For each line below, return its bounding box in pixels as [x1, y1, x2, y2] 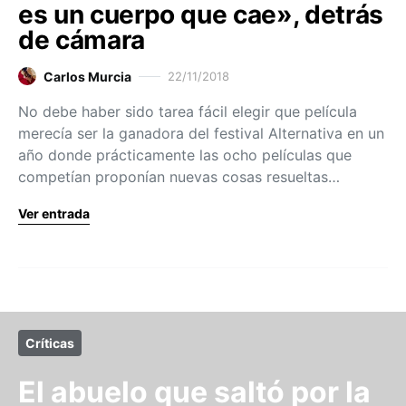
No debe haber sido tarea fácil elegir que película [18, 101, 357, 121]
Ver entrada [18, 205, 90, 221]
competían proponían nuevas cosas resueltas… [18, 167, 340, 186]
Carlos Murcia [43, 68, 131, 84]
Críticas [25, 334, 74, 351]
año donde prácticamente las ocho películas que [18, 145, 352, 164]
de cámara [18, 24, 145, 55]
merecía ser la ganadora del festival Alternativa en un [18, 123, 384, 142]
